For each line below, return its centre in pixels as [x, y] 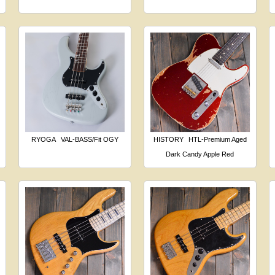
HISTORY [168, 139]
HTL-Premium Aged [217, 139]
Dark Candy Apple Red [200, 154]
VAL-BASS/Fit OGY [90, 139]
